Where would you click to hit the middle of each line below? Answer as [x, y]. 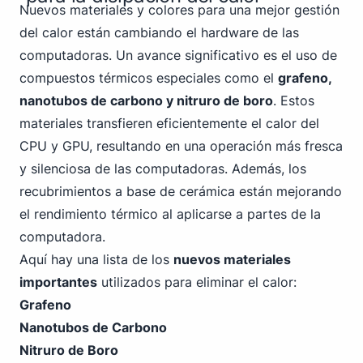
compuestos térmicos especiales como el [149, 78]
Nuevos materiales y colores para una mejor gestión [179, 10]
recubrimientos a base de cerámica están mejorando [181, 191]
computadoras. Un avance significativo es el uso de [178, 55]
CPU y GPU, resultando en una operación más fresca [181, 146]
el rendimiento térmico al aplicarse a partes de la [170, 214]
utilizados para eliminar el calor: [197, 282]
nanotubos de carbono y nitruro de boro [146, 100]
